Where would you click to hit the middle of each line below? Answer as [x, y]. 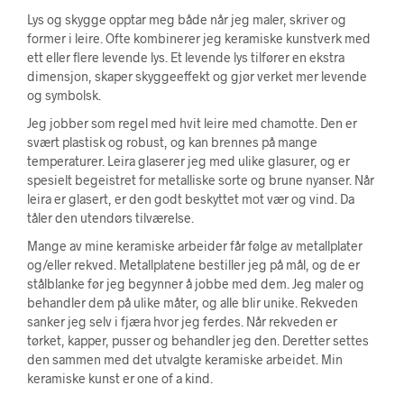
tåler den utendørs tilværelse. [110, 218]
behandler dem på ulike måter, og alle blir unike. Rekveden [193, 303]
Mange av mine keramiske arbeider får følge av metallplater [195, 246]
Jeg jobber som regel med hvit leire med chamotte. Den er [192, 123]
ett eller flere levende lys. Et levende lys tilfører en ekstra [186, 57]
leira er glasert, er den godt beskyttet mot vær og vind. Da [191, 199]
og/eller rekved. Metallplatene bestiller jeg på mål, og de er [193, 265]
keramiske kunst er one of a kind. [120, 378]
